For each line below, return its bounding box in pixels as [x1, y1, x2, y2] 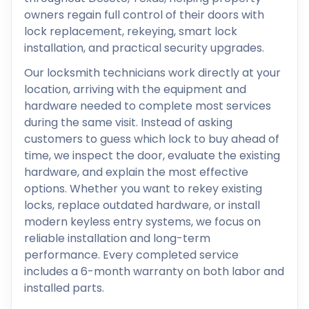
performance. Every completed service [24, 247, 239, 263]
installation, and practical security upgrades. [24, 40, 264, 56]
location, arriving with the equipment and [24, 81, 246, 97]
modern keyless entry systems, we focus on [24, 214, 261, 230]
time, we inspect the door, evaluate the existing [24, 148, 280, 163]
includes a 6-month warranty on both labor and [24, 263, 284, 279]
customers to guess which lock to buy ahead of [24, 131, 279, 147]
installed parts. [24, 280, 104, 296]
